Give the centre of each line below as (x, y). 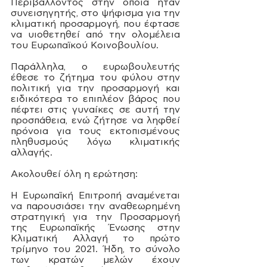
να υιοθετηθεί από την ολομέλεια (95, 34)
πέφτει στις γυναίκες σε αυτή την (95, 109)
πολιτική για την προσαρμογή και (95, 88)
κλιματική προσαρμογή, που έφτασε (95, 24)
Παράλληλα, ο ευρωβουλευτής (95, 66)
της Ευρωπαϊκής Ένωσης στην (95, 227)
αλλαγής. (33, 152)
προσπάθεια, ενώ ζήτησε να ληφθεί (95, 120)
